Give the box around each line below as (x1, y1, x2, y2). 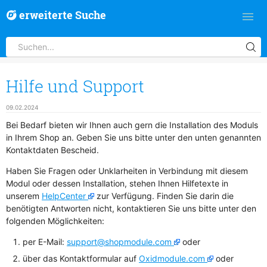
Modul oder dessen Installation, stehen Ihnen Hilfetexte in (6, 178, 228, 189)
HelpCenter (42, 191, 86, 201)
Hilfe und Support (6, 75, 144, 98)
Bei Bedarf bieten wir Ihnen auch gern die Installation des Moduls (6, 120, 258, 131)
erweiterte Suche (17, 8, 106, 23)
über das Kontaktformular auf (23, 253, 139, 264)
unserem (6, 191, 42, 201)
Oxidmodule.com (139, 253, 205, 264)
